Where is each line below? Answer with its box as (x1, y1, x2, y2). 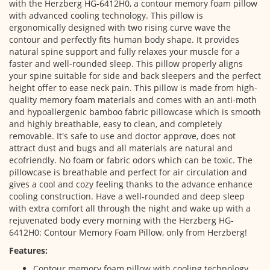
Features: (9, 245, 48, 256)
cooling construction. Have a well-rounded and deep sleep (9, 190, 245, 202)
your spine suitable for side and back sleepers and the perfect (9, 70, 261, 81)
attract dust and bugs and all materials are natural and (9, 142, 233, 154)
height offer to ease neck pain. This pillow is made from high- (9, 82, 257, 93)
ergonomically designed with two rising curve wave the (9, 22, 231, 33)
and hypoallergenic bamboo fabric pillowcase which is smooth (9, 106, 261, 118)
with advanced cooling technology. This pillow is (9, 10, 203, 21)
